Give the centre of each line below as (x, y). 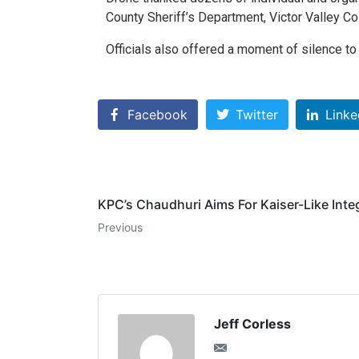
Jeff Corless (252, 324)
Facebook (157, 115)
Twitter (256, 115)
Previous (120, 227)
